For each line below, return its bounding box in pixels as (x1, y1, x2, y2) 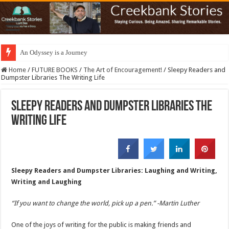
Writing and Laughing (11, 178, 82, 186)
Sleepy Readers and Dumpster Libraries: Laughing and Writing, (11, 167, 218, 175)
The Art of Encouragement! (83, 66, 163, 74)
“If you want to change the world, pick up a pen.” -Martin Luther (11, 199, 200, 208)
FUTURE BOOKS (32, 66, 78, 74)
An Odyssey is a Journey (20, 49, 88, 57)
